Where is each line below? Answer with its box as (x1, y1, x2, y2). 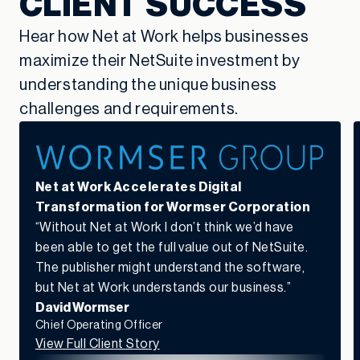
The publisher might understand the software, (35, 261, 305, 275)
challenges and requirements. (19, 101, 239, 118)
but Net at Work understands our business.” (35, 281, 292, 295)
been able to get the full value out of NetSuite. (35, 241, 309, 255)
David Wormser (35, 301, 129, 315)
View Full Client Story (35, 337, 160, 351)
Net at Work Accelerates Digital (35, 181, 242, 194)
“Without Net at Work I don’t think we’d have (35, 221, 294, 235)
